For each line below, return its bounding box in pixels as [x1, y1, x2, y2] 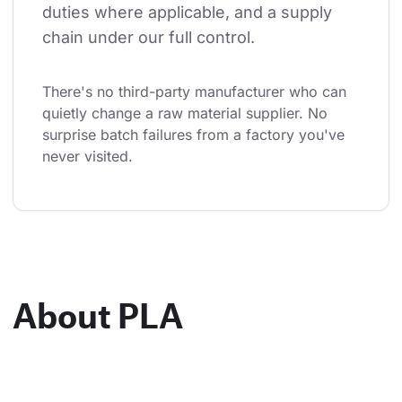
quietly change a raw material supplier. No [42, 103, 332, 122]
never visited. [42, 146, 133, 165]
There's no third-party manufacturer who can [42, 82, 351, 100]
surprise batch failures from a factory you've [42, 125, 349, 144]
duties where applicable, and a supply [42, 2, 336, 22]
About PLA [13, 293, 183, 336]
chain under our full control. [42, 27, 255, 47]
